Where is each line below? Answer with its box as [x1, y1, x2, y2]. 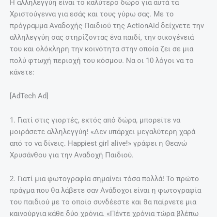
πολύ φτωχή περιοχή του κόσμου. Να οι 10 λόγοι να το [10, 56, 194, 65]
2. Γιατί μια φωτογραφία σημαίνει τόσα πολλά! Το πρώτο [10, 174, 199, 184]
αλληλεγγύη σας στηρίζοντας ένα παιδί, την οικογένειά [10, 32, 194, 42]
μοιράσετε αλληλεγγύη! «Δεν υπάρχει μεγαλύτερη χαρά [10, 127, 195, 136]
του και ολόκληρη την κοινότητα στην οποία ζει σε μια [10, 44, 193, 53]
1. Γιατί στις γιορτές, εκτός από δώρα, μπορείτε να [10, 115, 180, 124]
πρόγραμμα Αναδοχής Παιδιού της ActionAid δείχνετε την [10, 21, 204, 30]
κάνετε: [10, 67, 34, 77]
